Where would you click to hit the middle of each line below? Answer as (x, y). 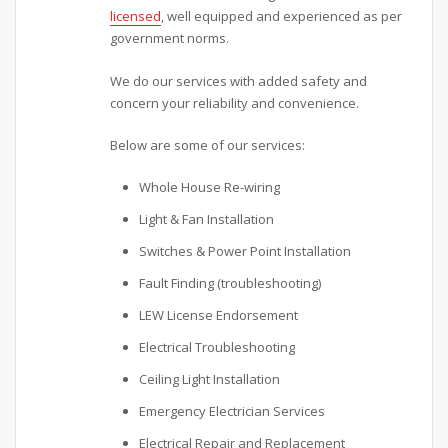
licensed (136, 16)
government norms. (170, 38)
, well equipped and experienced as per (282, 16)
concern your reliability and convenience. (235, 102)
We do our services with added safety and (239, 80)
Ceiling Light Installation (210, 379)
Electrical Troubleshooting (217, 347)
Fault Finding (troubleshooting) (230, 283)
